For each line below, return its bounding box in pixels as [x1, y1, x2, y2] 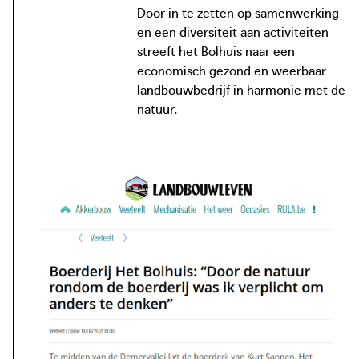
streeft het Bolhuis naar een [136, 41, 295, 59]
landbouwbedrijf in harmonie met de [136, 79, 345, 98]
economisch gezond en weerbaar [136, 60, 326, 79]
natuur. [136, 99, 177, 117]
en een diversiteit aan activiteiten [136, 22, 329, 40]
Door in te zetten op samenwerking [136, 2, 339, 21]
